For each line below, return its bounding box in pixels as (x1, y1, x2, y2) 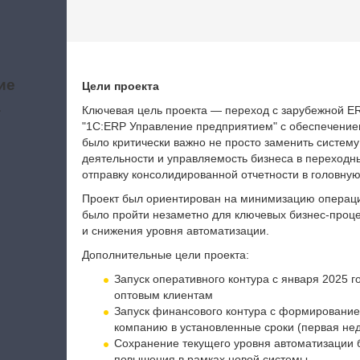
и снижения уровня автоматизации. (81, 224, 269, 237)
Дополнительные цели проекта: (81, 248, 249, 261)
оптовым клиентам (113, 288, 213, 301)
